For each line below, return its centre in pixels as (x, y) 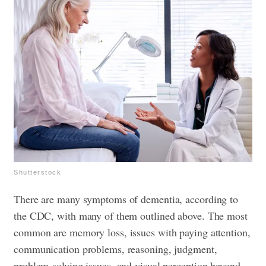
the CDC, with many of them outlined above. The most (131, 216)
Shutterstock (37, 172)
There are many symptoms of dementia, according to (126, 199)
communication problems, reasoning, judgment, (115, 249)
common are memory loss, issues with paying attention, (132, 232)
